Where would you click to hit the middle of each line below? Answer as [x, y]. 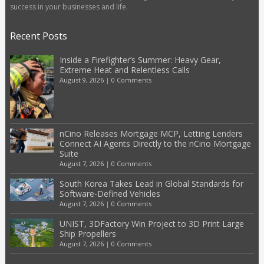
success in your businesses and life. [69, 6]
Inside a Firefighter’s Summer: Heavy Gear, [140, 60]
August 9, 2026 [81, 80]
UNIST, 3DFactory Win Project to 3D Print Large [151, 223]
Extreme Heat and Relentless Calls [124, 70]
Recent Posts [38, 36]
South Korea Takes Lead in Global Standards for [151, 183]
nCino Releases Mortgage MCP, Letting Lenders [151, 133]
